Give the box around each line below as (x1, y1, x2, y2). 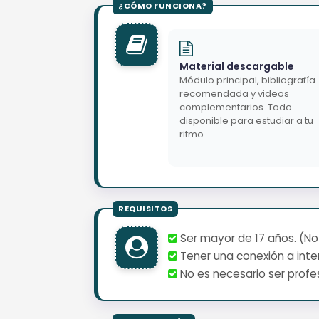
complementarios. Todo (179, 100, 292, 114)
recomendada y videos (179, 86, 289, 100)
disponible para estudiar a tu (179, 113, 313, 127)
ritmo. (179, 127, 206, 141)
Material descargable (179, 58, 294, 73)
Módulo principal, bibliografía (179, 73, 315, 87)
